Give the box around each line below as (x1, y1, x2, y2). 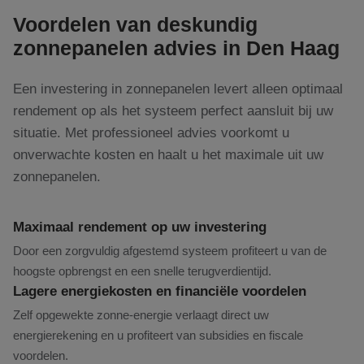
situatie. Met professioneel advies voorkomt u (13, 124, 289, 141)
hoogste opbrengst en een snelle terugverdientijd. (13, 264, 271, 278)
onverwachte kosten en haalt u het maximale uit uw (13, 146, 323, 162)
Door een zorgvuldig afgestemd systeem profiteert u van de (13, 244, 327, 258)
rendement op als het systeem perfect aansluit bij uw (13, 102, 333, 119)
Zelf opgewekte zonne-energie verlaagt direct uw (13, 308, 269, 322)
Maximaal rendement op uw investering (13, 219, 266, 235)
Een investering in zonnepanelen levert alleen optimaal (13, 80, 343, 97)
